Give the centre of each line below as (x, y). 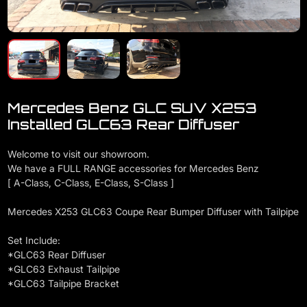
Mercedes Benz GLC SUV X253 (132, 108)
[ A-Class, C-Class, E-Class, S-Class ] (90, 183)
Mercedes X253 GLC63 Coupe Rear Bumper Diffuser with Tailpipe (153, 212)
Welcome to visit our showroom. (78, 154)
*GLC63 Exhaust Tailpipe (63, 269)
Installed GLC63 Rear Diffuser (123, 125)
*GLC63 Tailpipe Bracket (63, 284)
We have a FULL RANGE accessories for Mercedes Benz (133, 169)
